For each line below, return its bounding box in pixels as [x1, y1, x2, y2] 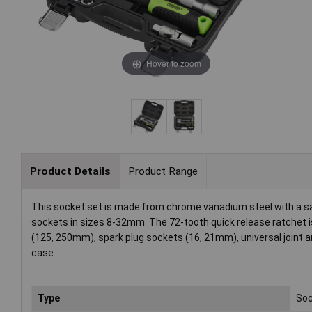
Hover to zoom [146, 56, 201, 69]
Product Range [127, 164, 198, 178]
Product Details [29, 164, 111, 178]
